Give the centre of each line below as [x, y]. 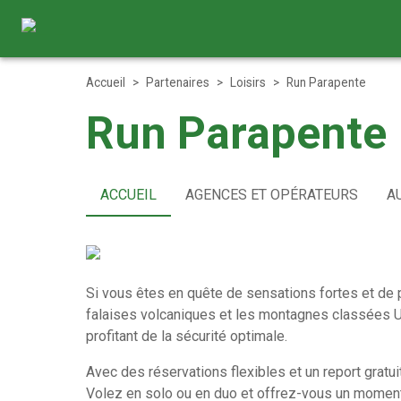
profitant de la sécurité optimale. [187, 336]
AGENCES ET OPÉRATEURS [272, 195]
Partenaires [178, 82]
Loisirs [248, 82]
